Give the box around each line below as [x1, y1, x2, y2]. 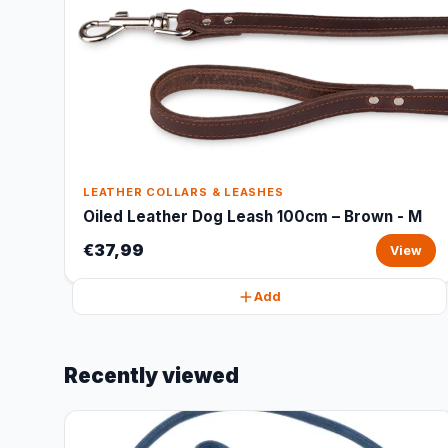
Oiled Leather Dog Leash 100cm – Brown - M [83, 207, 422, 226]
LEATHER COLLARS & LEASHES [83, 185, 284, 199]
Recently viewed [64, 363, 239, 388]
